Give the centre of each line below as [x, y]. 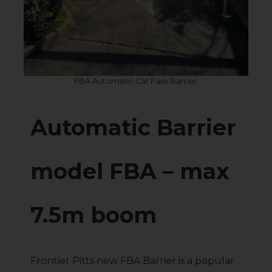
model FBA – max [130, 171]
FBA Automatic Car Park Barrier [136, 81]
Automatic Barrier [133, 127]
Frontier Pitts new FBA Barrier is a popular [132, 260]
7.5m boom [93, 215]
